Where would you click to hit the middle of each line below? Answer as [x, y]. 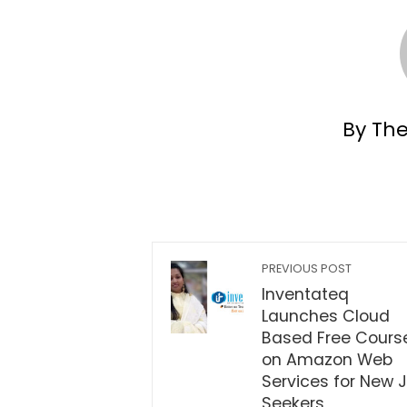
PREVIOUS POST [307, 268]
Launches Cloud [326, 316]
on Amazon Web [327, 359]
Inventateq [305, 294]
